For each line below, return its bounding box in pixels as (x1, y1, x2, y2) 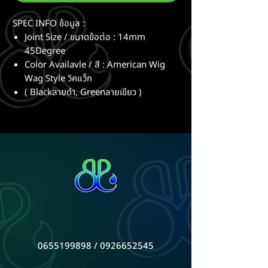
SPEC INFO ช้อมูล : (13, 16, 85, 31)
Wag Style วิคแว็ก (25, 71, 92, 86)
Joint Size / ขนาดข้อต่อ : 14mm (25, 30, 145, 44)
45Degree (25, 44, 65, 58)
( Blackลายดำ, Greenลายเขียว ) (25, 85, 142, 99)
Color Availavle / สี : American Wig (25, 57, 165, 72)
